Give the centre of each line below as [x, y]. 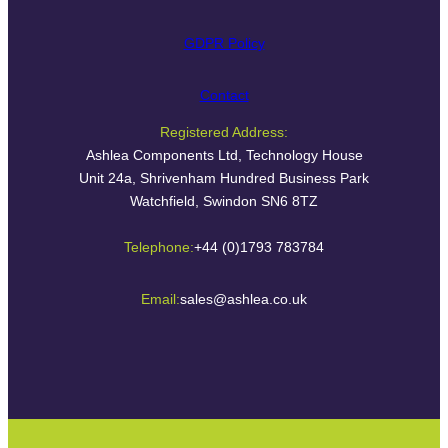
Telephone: [159, 246]
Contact [224, 95]
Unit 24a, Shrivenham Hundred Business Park [224, 178]
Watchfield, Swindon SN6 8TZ [224, 201]
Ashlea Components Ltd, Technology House [224, 155]
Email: [160, 298]
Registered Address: [224, 132]
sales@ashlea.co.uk [243, 298]
